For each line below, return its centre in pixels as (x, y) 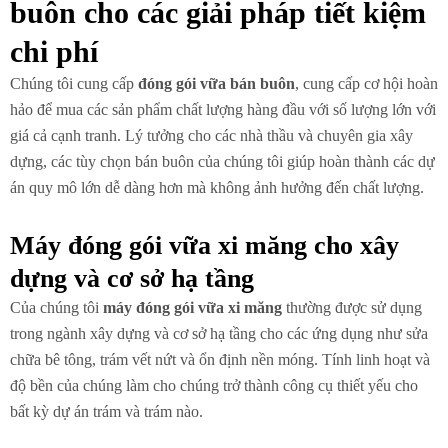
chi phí (54, 51)
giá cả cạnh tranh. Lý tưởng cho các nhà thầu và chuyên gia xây (211, 135)
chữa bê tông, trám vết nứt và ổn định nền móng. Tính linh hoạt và (220, 359)
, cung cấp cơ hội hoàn (366, 83)
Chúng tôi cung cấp (74, 83)
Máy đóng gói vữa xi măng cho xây (204, 245)
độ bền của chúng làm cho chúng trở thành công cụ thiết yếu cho (214, 385)
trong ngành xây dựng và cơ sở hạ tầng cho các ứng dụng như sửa (219, 333)
